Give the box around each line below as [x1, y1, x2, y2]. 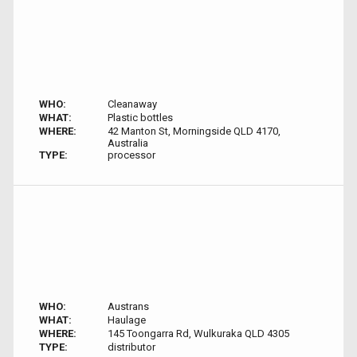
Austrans [107, 300, 149, 312]
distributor [107, 341, 155, 353]
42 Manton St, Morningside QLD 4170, [107, 125, 280, 137]
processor [107, 149, 155, 161]
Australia [107, 137, 148, 149]
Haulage [107, 314, 146, 326]
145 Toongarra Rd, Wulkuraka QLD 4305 [107, 328, 289, 339]
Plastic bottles [107, 112, 173, 124]
